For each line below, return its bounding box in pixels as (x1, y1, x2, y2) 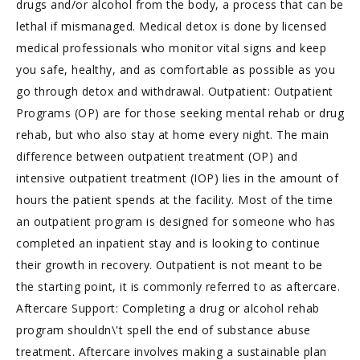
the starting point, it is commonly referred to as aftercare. (16, 279, 340, 294)
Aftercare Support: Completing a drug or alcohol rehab (16, 301, 320, 316)
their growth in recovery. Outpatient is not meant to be (16, 257, 323, 272)
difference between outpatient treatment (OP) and (16, 149, 297, 164)
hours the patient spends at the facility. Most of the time (16, 192, 333, 207)
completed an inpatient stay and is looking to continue (16, 235, 320, 251)
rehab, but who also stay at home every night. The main (16, 127, 329, 142)
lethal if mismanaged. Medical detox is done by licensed (16, 18, 327, 34)
